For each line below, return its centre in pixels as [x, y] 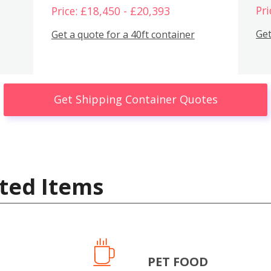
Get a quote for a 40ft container [123, 34]
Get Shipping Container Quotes [135, 100]
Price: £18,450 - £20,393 [110, 11]
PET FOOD [178, 261]
